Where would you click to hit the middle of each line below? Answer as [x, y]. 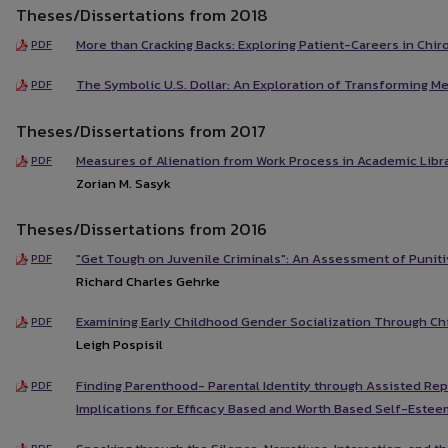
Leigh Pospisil [119, 345]
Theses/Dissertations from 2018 [142, 15]
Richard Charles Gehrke [148, 281]
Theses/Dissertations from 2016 [141, 229]
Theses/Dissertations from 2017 [141, 130]
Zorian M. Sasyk [123, 183]
